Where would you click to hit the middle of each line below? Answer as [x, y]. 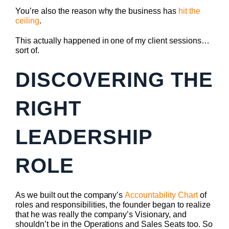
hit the [189, 11]
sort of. [27, 50]
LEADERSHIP [84, 137]
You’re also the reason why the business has [97, 11]
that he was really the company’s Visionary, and [101, 214]
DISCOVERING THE [114, 79]
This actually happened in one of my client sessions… [112, 40]
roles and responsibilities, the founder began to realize [113, 204]
